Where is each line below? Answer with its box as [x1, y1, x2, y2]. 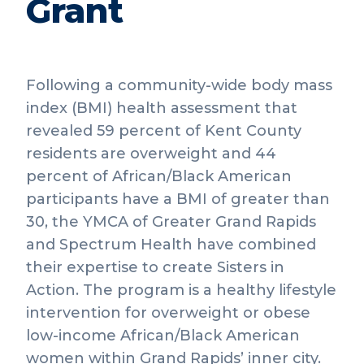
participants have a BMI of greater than [26, 190, 330, 208]
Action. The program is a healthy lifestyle [26, 281, 336, 299]
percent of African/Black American [26, 167, 292, 185]
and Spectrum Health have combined [26, 236, 316, 253]
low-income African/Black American [26, 327, 300, 344]
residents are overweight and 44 [26, 145, 276, 162]
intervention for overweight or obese [26, 304, 310, 322]
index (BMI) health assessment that [26, 99, 297, 117]
